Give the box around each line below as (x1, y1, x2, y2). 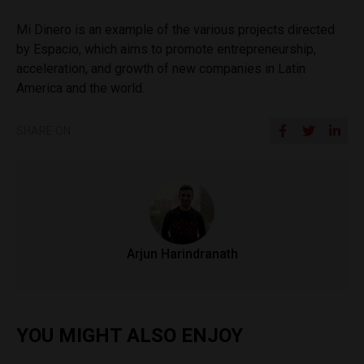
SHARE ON (16, 124, 71, 138)
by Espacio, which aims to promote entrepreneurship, (16, 41, 316, 58)
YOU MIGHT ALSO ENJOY (16, 324, 243, 348)
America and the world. (16, 80, 145, 97)
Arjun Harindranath (126, 246, 238, 262)
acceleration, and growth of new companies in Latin (16, 61, 305, 77)
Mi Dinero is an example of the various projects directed (16, 22, 335, 38)
